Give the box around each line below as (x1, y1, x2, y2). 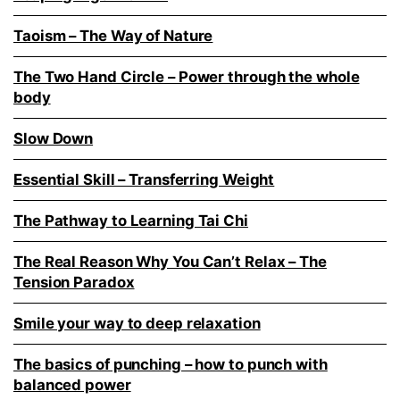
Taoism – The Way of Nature (13, 27, 213, 46)
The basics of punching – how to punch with (13, 355, 328, 374)
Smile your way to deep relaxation (13, 314, 261, 333)
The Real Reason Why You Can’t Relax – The (13, 253, 327, 271)
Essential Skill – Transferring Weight (13, 171, 275, 189)
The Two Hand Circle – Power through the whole (13, 68, 360, 87)
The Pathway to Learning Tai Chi (13, 212, 248, 230)
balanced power (13, 376, 131, 395)
